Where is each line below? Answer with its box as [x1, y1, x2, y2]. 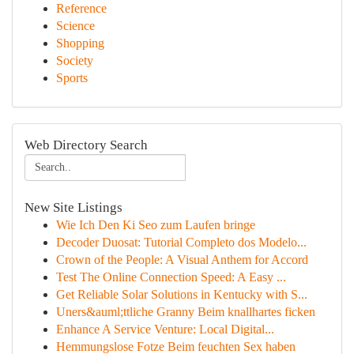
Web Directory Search [24, 137, 148, 153]
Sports [56, 71, 88, 85]
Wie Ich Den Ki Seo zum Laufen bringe [56, 218, 255, 232]
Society [56, 54, 93, 67]
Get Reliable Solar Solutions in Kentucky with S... [56, 288, 307, 301]
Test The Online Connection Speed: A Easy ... [56, 270, 286, 284]
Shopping [56, 36, 104, 50]
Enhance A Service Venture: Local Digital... [56, 322, 274, 336]
